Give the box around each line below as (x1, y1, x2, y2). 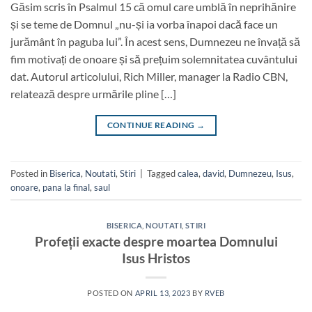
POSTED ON (87, 288, 135, 297)
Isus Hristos (122, 249, 190, 266)
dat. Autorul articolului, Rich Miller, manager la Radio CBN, (10, 70, 288, 84)
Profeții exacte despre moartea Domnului (34, 233, 278, 249)
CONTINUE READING (107, 120, 196, 131)
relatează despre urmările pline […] (10, 87, 176, 101)
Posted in (10, 167, 49, 179)
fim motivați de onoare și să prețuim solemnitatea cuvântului (10, 52, 297, 66)
